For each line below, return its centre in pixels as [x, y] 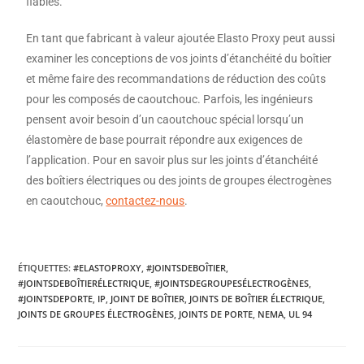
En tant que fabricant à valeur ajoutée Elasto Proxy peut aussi [181, 38]
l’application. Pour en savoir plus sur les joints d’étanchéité [172, 160]
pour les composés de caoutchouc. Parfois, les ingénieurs [170, 99]
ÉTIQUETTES [43, 268]
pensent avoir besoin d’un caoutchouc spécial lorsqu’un [165, 119]
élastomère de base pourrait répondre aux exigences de [165, 140]
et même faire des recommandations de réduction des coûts [176, 79]
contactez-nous [145, 201]
